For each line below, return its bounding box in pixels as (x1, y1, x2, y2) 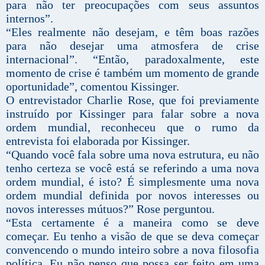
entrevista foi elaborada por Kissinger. (6, 134, 190, 147)
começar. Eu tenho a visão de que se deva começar (6, 229, 259, 243)
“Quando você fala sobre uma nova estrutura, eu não (6, 147, 259, 161)
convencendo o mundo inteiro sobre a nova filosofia (6, 243, 259, 256)
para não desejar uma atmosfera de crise (6, 38, 259, 52)
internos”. (6, 11, 53, 25)
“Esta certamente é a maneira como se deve (6, 215, 259, 229)
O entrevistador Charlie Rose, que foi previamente (6, 93, 259, 106)
